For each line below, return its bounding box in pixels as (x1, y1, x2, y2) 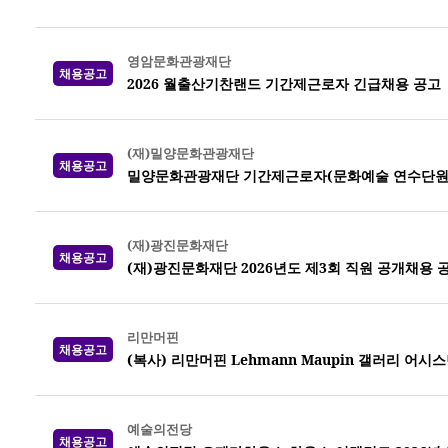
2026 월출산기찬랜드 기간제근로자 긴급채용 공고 (127, 74, 441, 93)
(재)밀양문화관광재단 (127, 144, 254, 162)
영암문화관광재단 (127, 52, 231, 70)
